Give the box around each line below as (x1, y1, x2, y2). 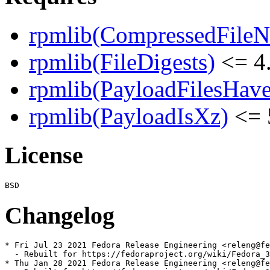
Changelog (5, 201, 115, 229)
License (5, 142, 83, 169)
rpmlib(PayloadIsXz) (29, 103, 228, 130)
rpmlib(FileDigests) (29, 49, 215, 75)
